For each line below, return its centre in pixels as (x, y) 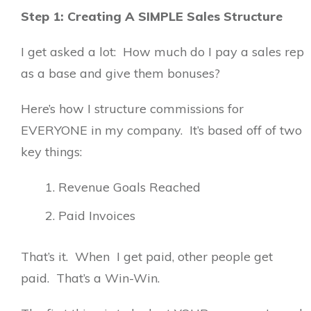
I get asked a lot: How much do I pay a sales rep (162, 52)
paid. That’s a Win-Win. (90, 278)
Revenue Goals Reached (129, 187)
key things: (51, 152)
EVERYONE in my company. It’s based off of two (161, 130)
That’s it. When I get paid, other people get (147, 257)
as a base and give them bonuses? (124, 73)
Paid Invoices (97, 216)
